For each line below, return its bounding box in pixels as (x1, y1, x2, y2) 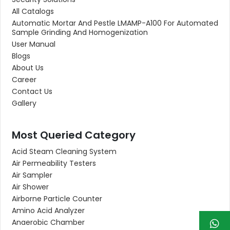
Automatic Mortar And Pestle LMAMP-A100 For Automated (12, 17, 218, 28)
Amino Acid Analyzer (12, 205, 85, 216)
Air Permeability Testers (12, 158, 96, 168)
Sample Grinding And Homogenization (12, 27, 148, 37)
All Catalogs (12, 6, 54, 16)
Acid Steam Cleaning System (12, 146, 117, 157)
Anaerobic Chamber (12, 217, 85, 227)
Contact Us (12, 86, 52, 97)
